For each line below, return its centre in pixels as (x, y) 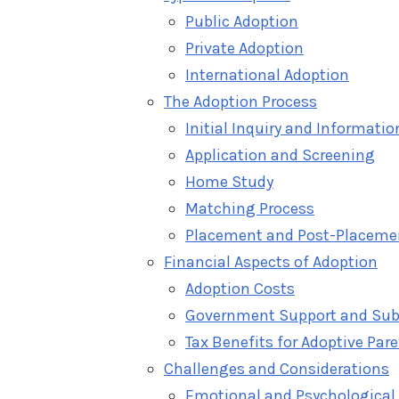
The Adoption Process (240, 101)
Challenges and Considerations (277, 368)
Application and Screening (280, 155)
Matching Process (250, 208)
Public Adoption (242, 21)
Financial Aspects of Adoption (271, 261)
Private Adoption (244, 48)
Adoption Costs (240, 288)
